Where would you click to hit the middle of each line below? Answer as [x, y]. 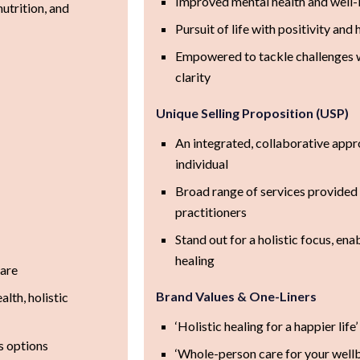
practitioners [211, 211]
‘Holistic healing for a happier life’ [266, 325]
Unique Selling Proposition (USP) [252, 112]
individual [201, 163]
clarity [192, 76]
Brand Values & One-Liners [236, 296]
